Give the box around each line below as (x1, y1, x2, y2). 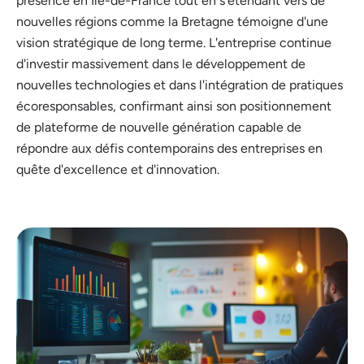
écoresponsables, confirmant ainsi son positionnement (16, 98, 331, 115)
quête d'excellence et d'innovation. (16, 162, 219, 178)
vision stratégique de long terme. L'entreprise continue (16, 35, 331, 51)
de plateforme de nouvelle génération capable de (16, 119, 301, 136)
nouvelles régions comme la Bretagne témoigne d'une (16, 14, 328, 30)
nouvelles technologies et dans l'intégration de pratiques (16, 77, 343, 93)
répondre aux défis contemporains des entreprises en (16, 141, 323, 157)
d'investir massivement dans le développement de (16, 56, 305, 72)
